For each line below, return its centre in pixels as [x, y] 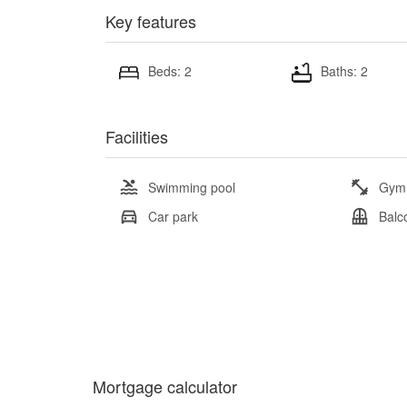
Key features [151, 21]
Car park [173, 216]
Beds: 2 [170, 71]
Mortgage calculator [165, 386]
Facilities [137, 136]
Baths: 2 [344, 71]
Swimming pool [192, 187]
